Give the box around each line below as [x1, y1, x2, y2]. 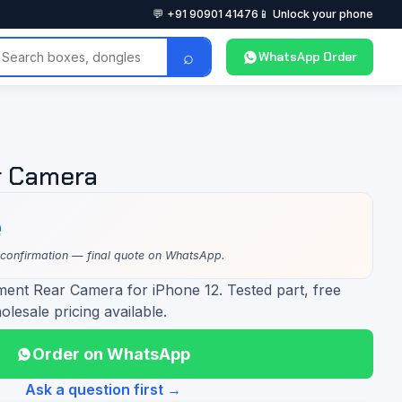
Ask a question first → [24, 380, 181, 398]
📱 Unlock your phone [258, 7, 373, 21]
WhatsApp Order [258, 48, 357, 65]
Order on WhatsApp [31, 345, 190, 363]
